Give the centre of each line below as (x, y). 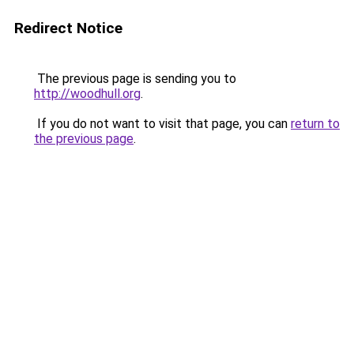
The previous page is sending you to (135, 79)
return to (315, 124)
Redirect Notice (68, 28)
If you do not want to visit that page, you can (162, 124)
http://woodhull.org (87, 94)
